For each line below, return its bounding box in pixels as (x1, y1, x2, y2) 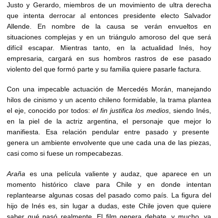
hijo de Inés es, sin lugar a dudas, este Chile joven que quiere (7, 202, 211, 210)
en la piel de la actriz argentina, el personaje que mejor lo (7, 117, 211, 126)
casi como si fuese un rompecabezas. (7, 149, 123, 158)
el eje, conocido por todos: (7, 107, 92, 115)
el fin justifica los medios (92, 107, 169, 115)
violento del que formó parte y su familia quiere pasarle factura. (7, 65, 201, 73)
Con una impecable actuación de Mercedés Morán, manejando (7, 85, 211, 93)
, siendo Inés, (169, 107, 211, 115)
